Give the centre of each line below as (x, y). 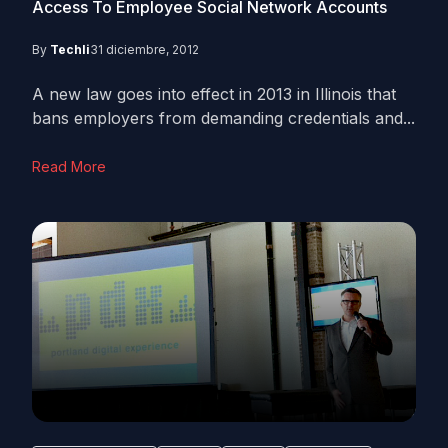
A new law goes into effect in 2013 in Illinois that (214, 94)
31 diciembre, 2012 (144, 49)
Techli (70, 49)
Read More (69, 166)
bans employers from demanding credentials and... (223, 118)
